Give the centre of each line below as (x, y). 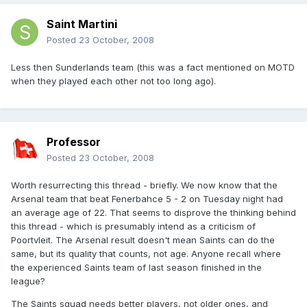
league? (28, 281)
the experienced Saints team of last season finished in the (136, 268)
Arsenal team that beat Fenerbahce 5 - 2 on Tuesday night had (147, 199)
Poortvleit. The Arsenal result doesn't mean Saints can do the (143, 240)
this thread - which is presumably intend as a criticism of (133, 226)
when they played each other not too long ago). (113, 81)
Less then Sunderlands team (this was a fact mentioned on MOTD (153, 67)
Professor (74, 142)
